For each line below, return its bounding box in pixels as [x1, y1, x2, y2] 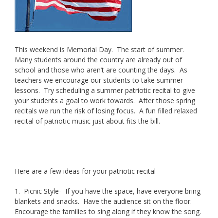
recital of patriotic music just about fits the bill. [15, 116, 164, 126]
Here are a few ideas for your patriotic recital [15, 166, 156, 176]
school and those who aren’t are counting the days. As [15, 65, 187, 74]
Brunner [164, 116, 189, 126]
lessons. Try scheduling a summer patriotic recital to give [15, 85, 195, 95]
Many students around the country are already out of [15, 54, 182, 64]
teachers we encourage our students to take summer [15, 75, 183, 85]
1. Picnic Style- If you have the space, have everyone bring [15, 186, 200, 196]
